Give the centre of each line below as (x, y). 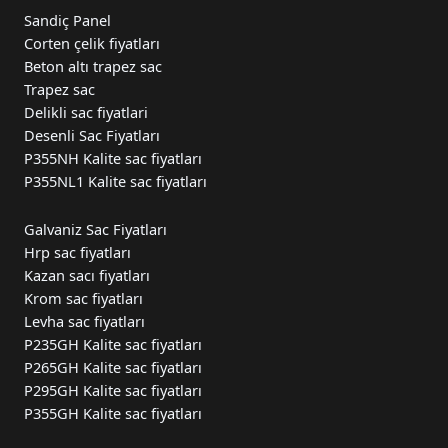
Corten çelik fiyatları (92, 43)
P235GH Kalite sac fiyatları (113, 343)
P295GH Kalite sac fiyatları (113, 389)
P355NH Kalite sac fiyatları (113, 158)
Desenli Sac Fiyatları (92, 135)
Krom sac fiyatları (83, 297)
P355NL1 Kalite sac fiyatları (115, 181)
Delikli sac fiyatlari (86, 112)
